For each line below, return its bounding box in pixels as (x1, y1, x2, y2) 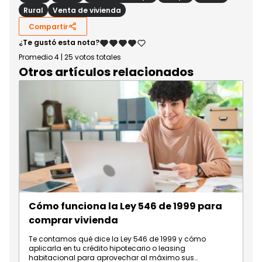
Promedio (19, 52, 54, 63)
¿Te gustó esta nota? (19, 37, 99, 48)
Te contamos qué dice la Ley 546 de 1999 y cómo (29, 234, 206, 244)
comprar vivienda (29, 213, 118, 227)
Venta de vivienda (53, 5, 121, 15)
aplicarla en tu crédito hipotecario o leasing (29, 243, 185, 254)
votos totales (73, 52, 121, 63)
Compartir (29, 21, 68, 32)
